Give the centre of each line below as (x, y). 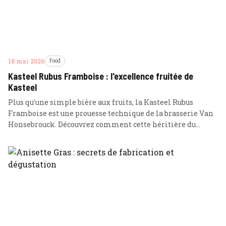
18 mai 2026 (26, 61)
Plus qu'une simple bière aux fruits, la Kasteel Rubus (101, 102)
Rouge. (19, 147)
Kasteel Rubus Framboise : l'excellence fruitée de (101, 76)
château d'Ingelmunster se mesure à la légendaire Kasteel (112, 135)
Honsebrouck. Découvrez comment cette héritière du (102, 124)
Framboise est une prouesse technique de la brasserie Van (111, 113)
